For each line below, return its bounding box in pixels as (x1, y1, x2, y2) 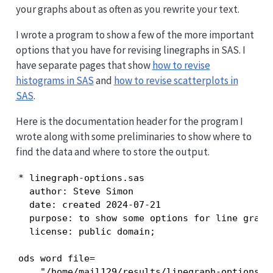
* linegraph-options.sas (18, 172, 144, 183)
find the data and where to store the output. (15, 144, 210, 158)
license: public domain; (18, 225, 155, 237)
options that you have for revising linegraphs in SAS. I (15, 43, 246, 57)
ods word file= (18, 252, 95, 264)
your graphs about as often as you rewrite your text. (15, 2, 239, 16)
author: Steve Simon (18, 185, 133, 197)
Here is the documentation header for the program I (15, 114, 243, 128)
